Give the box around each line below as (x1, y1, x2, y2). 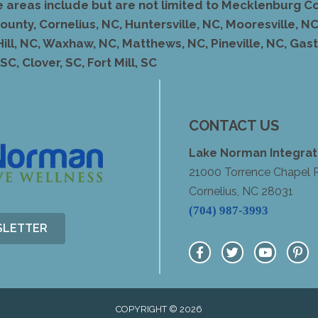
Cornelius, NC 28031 (189, 185, 293, 198)
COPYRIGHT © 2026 (116, 304, 202, 314)
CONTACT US (189, 117, 279, 134)
